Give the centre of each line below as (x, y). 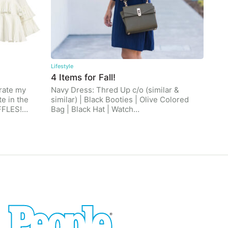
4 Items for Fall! (83, 77)
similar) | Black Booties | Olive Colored (120, 99)
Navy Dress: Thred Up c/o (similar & (115, 90)
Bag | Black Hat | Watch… (95, 109)
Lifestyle (62, 66)
